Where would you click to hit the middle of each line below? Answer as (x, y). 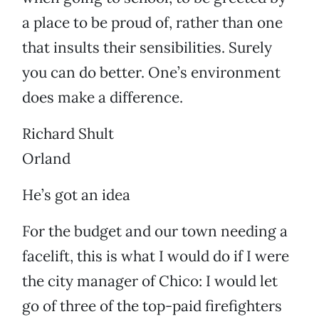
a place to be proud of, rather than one (152, 23)
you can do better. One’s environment (151, 73)
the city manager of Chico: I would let (150, 281)
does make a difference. (103, 98)
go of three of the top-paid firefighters (152, 306)
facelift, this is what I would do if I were (156, 256)
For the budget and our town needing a (155, 231)
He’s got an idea (76, 195)
